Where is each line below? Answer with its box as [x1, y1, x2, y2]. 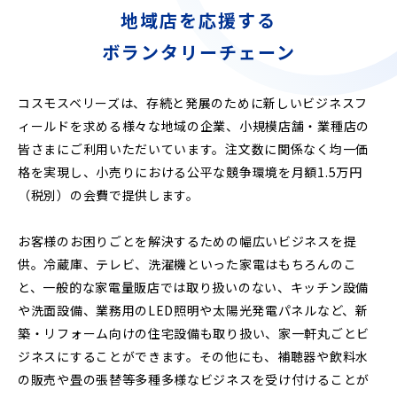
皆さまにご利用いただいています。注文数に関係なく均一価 [18, 139, 369, 158]
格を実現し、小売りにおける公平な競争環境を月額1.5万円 [18, 162, 362, 181]
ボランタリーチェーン [101, 38, 296, 65]
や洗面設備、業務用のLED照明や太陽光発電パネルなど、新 [18, 300, 369, 319]
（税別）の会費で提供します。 [18, 185, 199, 204]
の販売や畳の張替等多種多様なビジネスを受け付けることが [18, 370, 370, 388]
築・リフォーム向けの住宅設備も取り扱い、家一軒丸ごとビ [18, 323, 370, 342]
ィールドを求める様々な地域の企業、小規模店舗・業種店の [18, 116, 370, 135]
